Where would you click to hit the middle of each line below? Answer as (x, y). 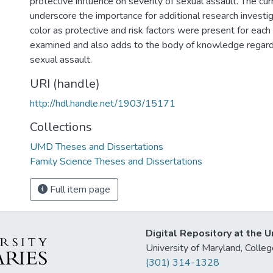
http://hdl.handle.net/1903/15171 (103, 104)
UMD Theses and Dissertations (97, 147)
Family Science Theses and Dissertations (116, 161)
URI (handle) (65, 84)
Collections (61, 127)
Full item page (79, 190)
